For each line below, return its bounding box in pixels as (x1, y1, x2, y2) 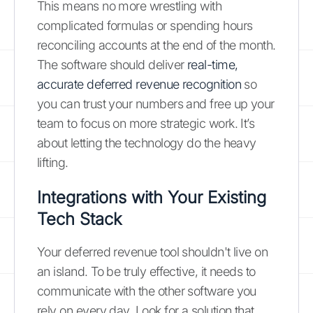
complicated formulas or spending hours (37, 17, 253, 33)
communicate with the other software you (37, 283, 256, 298)
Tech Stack (37, 208, 122, 229)
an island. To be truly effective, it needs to (37, 263, 256, 279)
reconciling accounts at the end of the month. (37, 37, 276, 52)
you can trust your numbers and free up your (37, 96, 275, 111)
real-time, (187, 57, 238, 72)
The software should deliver (37, 57, 187, 72)
